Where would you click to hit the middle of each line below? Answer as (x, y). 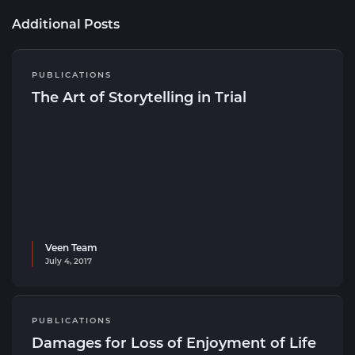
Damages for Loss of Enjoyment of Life (174, 342)
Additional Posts (66, 23)
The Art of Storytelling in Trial (139, 97)
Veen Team (71, 247)
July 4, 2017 (69, 261)
